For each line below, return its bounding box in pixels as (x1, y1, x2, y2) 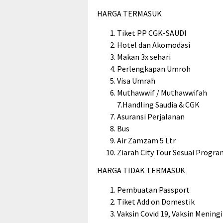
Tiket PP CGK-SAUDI (117, 28, 187, 38)
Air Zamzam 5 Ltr (117, 135, 176, 146)
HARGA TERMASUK (97, 8, 162, 19)
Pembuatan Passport (117, 184, 190, 195)
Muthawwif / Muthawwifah (117, 88, 207, 98)
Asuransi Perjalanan (117, 111, 185, 122)
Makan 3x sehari (117, 52, 171, 62)
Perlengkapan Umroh (117, 64, 191, 74)
